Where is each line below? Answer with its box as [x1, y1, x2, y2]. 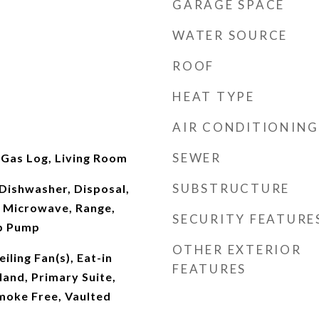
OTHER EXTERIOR [172, 242, 302, 257]
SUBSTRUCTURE [172, 181, 290, 196]
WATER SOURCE [172, 28, 288, 43]
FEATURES [172, 261, 246, 276]
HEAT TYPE [172, 89, 255, 104]
